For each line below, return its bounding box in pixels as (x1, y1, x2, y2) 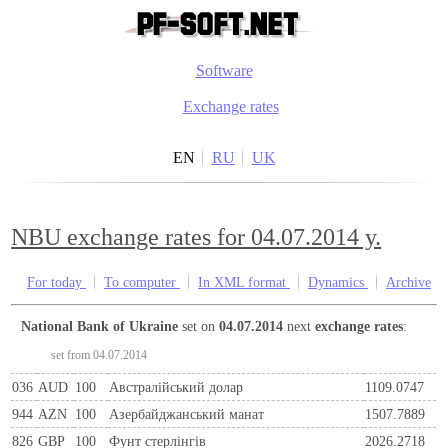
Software (195, 62, 253, 79)
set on (178, 317, 220, 334)
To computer (104, 274, 180, 291)
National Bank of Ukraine (31, 317, 179, 334)
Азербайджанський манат (109, 405, 265, 422)
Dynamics (308, 274, 368, 291)
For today (35, 274, 86, 291)
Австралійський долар (109, 378, 244, 395)
